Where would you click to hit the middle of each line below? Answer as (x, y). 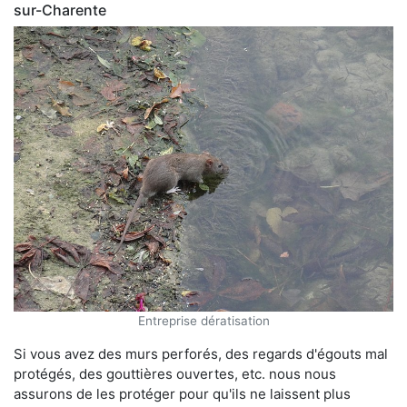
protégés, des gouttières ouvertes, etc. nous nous (175, 373)
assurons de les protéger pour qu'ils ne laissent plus (182, 393)
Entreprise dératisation (203, 320)
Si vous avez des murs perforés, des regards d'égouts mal (201, 353)
